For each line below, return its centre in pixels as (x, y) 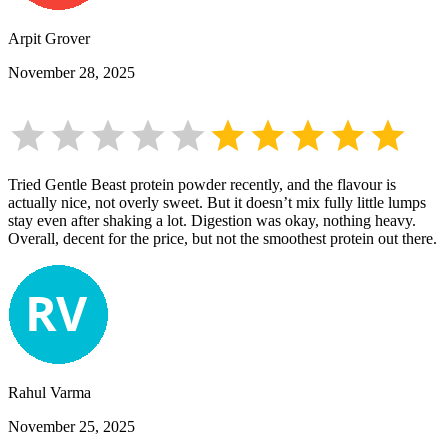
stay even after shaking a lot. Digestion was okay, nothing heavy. (212, 221)
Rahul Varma (49, 393)
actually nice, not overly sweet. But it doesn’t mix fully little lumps (217, 203)
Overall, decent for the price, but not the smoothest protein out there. (222, 239)
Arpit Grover (49, 39)
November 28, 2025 (71, 73)
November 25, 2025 (71, 427)
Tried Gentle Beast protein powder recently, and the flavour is (202, 185)
